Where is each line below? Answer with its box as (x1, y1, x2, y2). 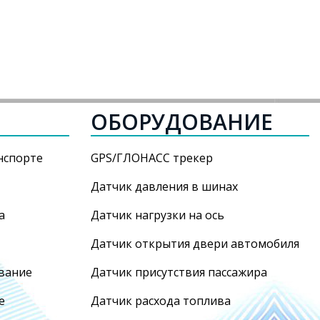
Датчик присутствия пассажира (91, 264, 267, 280)
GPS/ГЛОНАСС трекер (91, 150, 213, 166)
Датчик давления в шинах (91, 179, 238, 194)
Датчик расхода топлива (91, 293, 231, 309)
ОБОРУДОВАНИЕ (91, 107, 273, 136)
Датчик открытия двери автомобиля (91, 236, 299, 251)
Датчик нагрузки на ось (91, 207, 224, 223)
